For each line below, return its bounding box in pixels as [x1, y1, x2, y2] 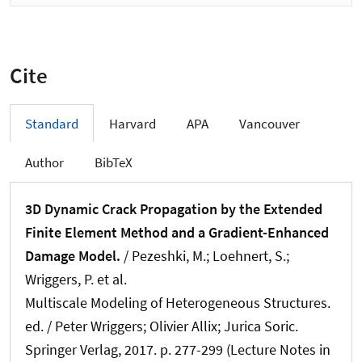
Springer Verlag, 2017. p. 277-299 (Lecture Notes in [25, 339, 330, 359]
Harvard [109, 115, 156, 133]
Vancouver [239, 115, 300, 133]
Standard [25, 115, 78, 133]
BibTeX [95, 154, 133, 172]
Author [25, 154, 64, 172]
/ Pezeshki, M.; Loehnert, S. [120, 246, 286, 265]
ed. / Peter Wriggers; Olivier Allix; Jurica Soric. [25, 316, 298, 335]
